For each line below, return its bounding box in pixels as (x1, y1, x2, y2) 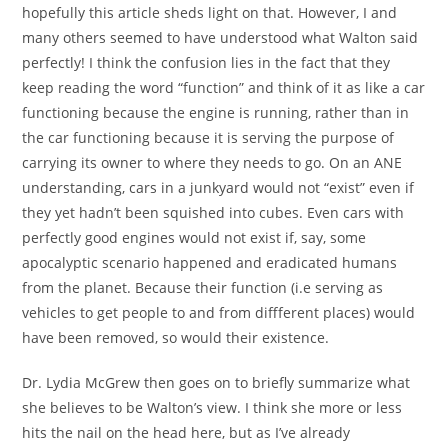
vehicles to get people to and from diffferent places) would (22, 303, 416, 323)
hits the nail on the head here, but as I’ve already (22, 423, 351, 443)
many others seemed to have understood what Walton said (22, 28, 419, 48)
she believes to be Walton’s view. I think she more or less (22, 398, 403, 418)
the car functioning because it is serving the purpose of (22, 128, 395, 148)
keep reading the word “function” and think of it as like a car (22, 78, 426, 98)
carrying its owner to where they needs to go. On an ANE (22, 153, 403, 173)
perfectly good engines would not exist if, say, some (22, 228, 367, 248)
